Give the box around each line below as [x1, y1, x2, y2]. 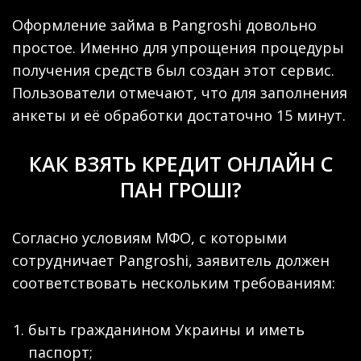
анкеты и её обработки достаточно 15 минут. [12, 105, 346, 125]
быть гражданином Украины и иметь [28, 319, 305, 339]
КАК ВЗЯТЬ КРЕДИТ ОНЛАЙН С [28, 149, 333, 177]
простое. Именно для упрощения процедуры [12, 37, 344, 57]
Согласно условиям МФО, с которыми [12, 227, 287, 247]
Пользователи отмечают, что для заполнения [12, 82, 347, 102]
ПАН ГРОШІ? [119, 175, 242, 203]
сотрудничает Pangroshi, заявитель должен [12, 250, 330, 270]
